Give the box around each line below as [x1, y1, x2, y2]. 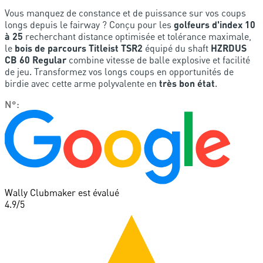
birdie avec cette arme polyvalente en [5, 77, 159, 89]
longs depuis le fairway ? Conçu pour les [5, 18, 174, 31]
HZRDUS [211, 42, 247, 53]
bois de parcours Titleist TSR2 [15, 42, 143, 53]
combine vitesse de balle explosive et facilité [66, 53, 250, 66]
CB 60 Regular [5, 53, 66, 65]
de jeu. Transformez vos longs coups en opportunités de [5, 65, 234, 77]
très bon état [159, 77, 215, 89]
